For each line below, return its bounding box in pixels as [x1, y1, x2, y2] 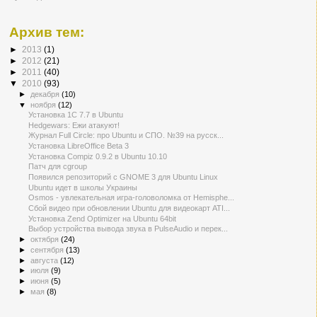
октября [30, 234, 62, 243]
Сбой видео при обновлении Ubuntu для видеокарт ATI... [28, 203, 231, 212]
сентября [30, 245, 67, 254]
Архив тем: [9, 25, 84, 40]
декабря [30, 89, 62, 98]
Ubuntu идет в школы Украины [28, 183, 138, 192]
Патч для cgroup [28, 162, 88, 171]
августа [30, 255, 61, 265]
